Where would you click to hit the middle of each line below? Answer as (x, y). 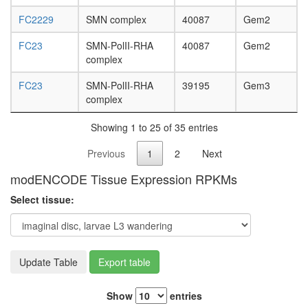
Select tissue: (42, 200)
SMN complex (116, 20)
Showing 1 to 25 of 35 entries (154, 127)
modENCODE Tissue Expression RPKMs (124, 179)
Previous (106, 154)
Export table (124, 262)
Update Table (48, 262)
